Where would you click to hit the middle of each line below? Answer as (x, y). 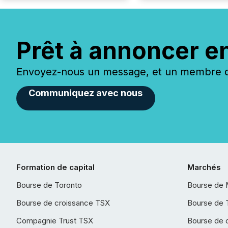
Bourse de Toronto (49, 185)
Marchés (204, 167)
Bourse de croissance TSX (63, 203)
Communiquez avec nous (86, 93)
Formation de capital (55, 167)
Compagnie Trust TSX (55, 221)
